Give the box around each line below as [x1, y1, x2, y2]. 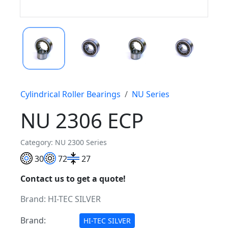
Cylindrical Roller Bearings [20, 88, 121, 100]
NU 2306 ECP [20, 106, 144, 134]
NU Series [132, 88, 169, 100]
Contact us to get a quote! [20, 173, 126, 185]
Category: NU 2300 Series [20, 137, 107, 147]
